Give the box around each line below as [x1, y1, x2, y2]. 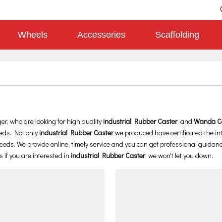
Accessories [77, 30, 125, 40]
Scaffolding [155, 30, 199, 40]
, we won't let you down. [145, 151, 213, 160]
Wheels [18, 30, 48, 40]
